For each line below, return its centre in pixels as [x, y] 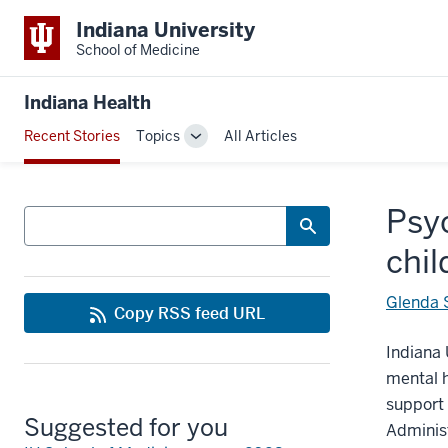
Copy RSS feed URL [189, 312]
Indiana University [165, 29]
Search [46, 214]
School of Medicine [138, 49]
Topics [158, 135]
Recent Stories [72, 135]
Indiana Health [87, 102]
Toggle [217, 144]
